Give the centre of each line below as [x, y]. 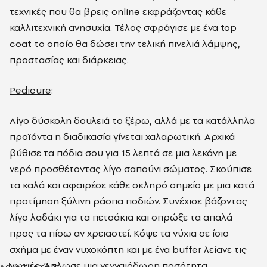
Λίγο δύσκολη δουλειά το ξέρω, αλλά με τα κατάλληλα [132, 120]
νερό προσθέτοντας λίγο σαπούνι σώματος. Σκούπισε [131, 169]
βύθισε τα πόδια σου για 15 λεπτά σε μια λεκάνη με [123, 153]
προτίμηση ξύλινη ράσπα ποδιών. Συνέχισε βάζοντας [128, 201]
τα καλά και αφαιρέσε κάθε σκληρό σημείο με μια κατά [132, 185]
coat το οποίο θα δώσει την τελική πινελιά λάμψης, [125, 44]
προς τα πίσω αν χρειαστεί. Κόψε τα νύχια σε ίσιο [119, 233]
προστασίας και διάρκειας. [69, 60]
